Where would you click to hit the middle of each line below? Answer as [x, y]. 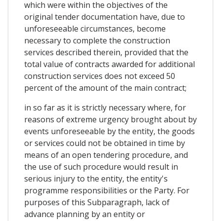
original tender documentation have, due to [105, 17]
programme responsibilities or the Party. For [107, 191]
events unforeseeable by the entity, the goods [110, 131]
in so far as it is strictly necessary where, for [105, 108]
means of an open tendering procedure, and [106, 155]
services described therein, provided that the [106, 53]
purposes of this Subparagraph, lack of [97, 203]
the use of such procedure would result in [101, 167]
